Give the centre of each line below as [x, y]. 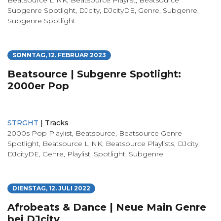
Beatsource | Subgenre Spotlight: [94, 74]
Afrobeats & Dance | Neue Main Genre [107, 207]
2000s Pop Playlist [40, 133]
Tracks [57, 123]
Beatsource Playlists [140, 143]
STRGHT [23, 123]
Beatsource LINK [72, 143]
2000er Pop [38, 86]
